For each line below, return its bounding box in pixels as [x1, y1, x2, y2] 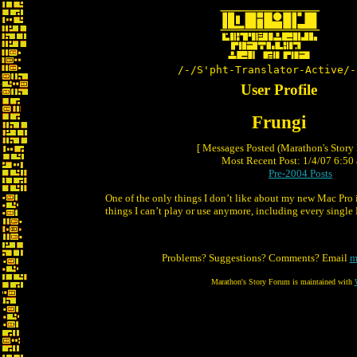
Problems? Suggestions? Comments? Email [161, 252, 350, 264]
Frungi [252, 112, 306, 132]
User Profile [241, 81, 317, 98]
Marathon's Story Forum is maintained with [210, 277, 355, 286]
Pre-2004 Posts [269, 167, 332, 179]
